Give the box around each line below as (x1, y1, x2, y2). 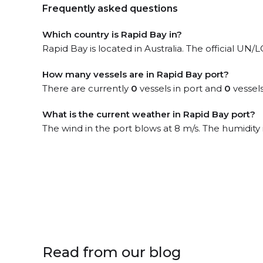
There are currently (42, 83, 131, 94)
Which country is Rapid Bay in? (42, 29, 182, 40)
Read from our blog (42, 244, 181, 261)
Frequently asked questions (42, 3, 178, 14)
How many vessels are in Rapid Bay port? (42, 69, 229, 80)
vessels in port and (137, 83, 224, 94)
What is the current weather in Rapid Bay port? (42, 109, 255, 120)
